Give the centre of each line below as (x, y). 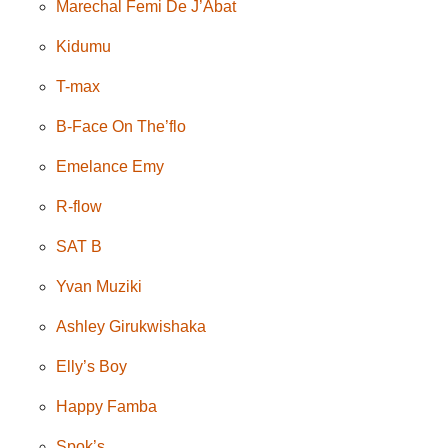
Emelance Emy (110, 166)
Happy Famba (107, 406)
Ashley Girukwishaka (131, 326)
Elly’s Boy (92, 366)
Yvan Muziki (99, 286)
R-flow (79, 206)
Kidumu (84, 46)
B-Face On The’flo (121, 126)
